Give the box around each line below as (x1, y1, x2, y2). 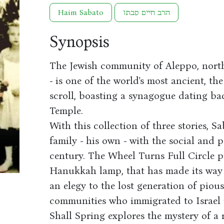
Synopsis (49, 32, 109, 51)
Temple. (49, 104, 83, 116)
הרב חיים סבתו (122, 7, 170, 17)
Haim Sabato (57, 7, 103, 17)
